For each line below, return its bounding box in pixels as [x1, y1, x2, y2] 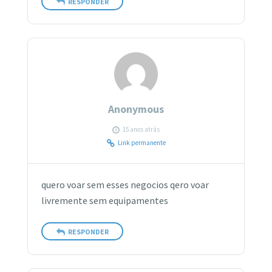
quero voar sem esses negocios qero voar [41, 179, 209, 191]
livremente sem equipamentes [41, 195, 169, 207]
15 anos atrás [123, 125, 160, 134]
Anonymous [108, 103, 164, 117]
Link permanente [117, 138, 166, 148]
